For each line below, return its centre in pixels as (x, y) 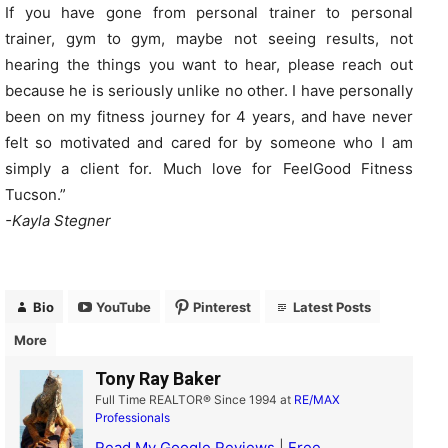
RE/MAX (317, 400)
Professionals (132, 418)
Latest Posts (332, 306)
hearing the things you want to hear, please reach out (209, 64)
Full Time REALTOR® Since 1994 (186, 400)
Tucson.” (35, 194)
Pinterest (222, 306)
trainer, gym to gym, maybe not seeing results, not (209, 38)
